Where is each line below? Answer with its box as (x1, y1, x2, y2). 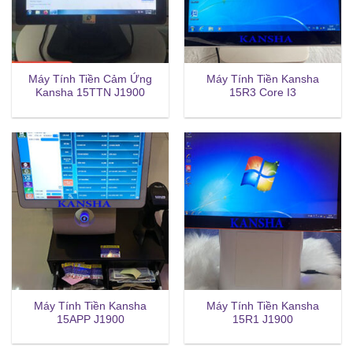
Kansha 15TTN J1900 (35, 87, 145, 99)
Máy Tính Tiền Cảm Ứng (28, 73, 152, 86)
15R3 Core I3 (229, 87, 296, 99)
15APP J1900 (56, 313, 124, 325)
